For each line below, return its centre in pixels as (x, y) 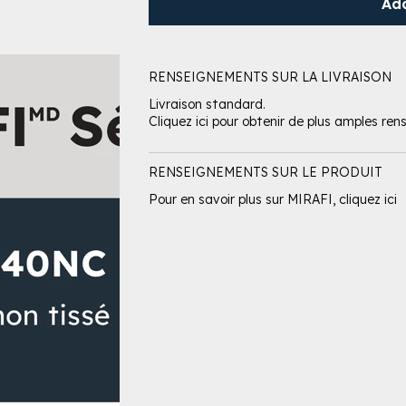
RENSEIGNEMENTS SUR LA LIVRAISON (270, 77)
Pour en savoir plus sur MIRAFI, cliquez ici (272, 199)
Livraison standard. (207, 104)
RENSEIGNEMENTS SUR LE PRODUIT (265, 172)
